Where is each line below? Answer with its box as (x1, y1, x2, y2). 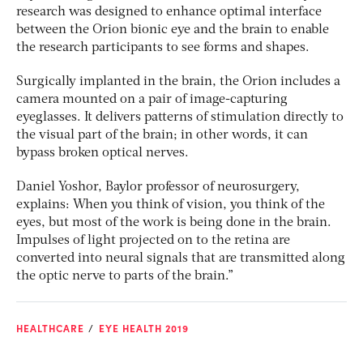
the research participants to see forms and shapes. (16, 41, 310, 54)
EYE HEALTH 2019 (99, 321, 189, 335)
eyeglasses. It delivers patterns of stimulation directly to (16, 110, 344, 124)
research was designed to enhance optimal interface (16, 5, 322, 19)
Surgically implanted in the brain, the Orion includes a (16, 75, 340, 88)
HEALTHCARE (16, 321, 84, 335)
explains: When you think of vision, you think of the (16, 198, 325, 211)
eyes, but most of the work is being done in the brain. (16, 216, 331, 229)
